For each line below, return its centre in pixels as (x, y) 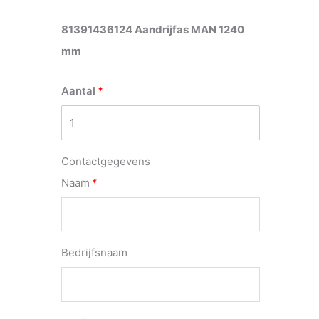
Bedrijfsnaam (94, 253)
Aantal (78, 91)
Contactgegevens (106, 161)
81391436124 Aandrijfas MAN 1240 (153, 30)
